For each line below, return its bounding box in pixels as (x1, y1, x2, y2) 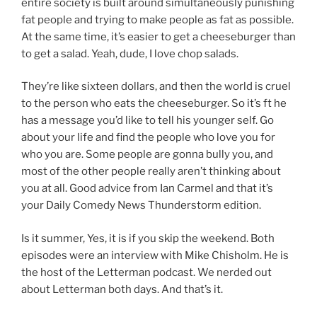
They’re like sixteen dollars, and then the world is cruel (21, 80, 291, 93)
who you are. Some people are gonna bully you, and (21, 148, 273, 161)
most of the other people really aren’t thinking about (21, 165, 281, 178)
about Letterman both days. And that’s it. (21, 282, 223, 296)
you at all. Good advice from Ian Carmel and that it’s (21, 182, 273, 195)
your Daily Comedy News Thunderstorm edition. (21, 199, 261, 212)
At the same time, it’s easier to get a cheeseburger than (21, 30, 296, 43)
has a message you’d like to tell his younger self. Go (21, 114, 274, 127)
